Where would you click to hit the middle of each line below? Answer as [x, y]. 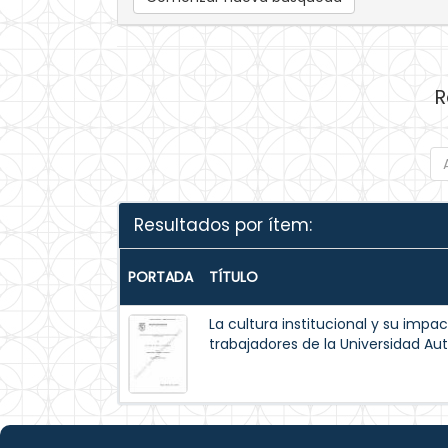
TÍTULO [233, 277]
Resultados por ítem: [223, 225]
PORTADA [160, 277]
